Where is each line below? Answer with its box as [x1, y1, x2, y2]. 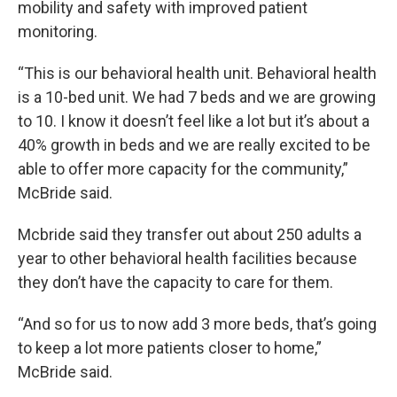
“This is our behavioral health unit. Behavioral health [18, 64, 377, 82]
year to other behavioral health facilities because [18, 249, 357, 268]
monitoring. [18, 22, 97, 41]
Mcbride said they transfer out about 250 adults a [18, 225, 362, 244]
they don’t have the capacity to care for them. [18, 273, 333, 292]
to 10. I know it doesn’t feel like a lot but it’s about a [18, 112, 370, 130]
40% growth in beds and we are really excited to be [18, 136, 370, 154]
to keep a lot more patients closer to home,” [18, 339, 322, 357]
